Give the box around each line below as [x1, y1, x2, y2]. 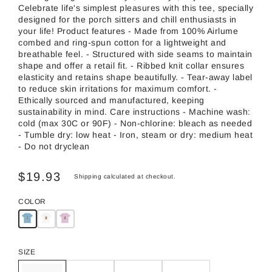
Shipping [74, 172, 101, 180]
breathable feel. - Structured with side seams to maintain [18, 49, 253, 59]
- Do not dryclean [18, 141, 90, 151]
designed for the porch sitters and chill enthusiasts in [18, 14, 237, 24]
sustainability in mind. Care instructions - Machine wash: [18, 106, 251, 117]
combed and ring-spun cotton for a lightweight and [18, 37, 226, 47]
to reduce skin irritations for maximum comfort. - [18, 83, 217, 93]
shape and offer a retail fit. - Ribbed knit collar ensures [18, 60, 244, 70]
